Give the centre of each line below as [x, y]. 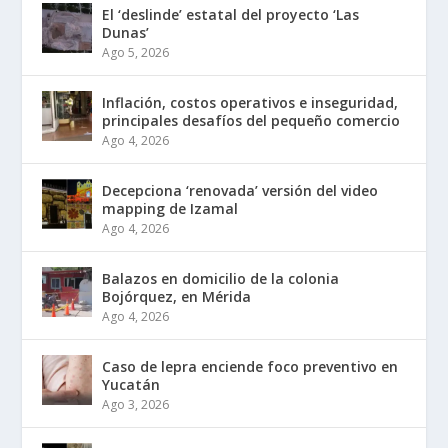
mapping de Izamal [170, 209]
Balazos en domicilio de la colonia [221, 279]
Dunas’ [126, 33]
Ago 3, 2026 [136, 405]
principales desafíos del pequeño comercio [251, 121]
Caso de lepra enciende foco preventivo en [250, 367]
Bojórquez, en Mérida [177, 297]
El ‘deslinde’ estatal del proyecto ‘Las [231, 15]
